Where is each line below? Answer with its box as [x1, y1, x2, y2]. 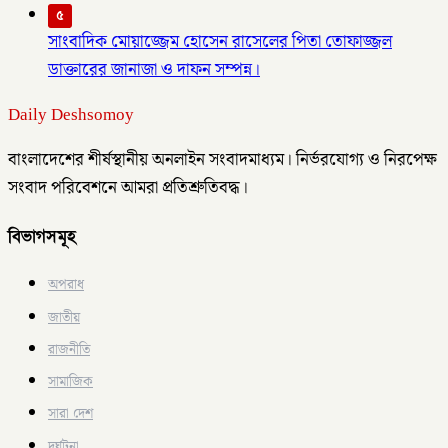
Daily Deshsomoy [8, 101, 134, 130]
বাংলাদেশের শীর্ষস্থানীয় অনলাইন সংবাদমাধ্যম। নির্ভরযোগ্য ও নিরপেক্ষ [8, 146, 437, 175]
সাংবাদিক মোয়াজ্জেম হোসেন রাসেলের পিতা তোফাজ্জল [48, 28, 392, 57]
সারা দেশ [48, 403, 93, 426]
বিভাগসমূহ [8, 224, 76, 248]
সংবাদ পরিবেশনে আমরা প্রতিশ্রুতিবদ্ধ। [8, 174, 248, 203]
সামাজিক [48, 371, 93, 393]
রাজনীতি [48, 338, 90, 361]
